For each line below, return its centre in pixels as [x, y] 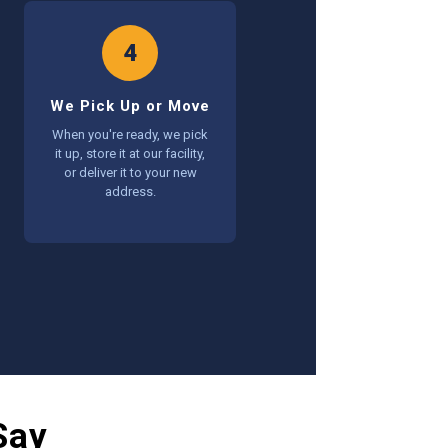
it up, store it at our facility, [130, 153]
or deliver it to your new [130, 172]
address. [130, 191]
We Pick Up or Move [130, 106]
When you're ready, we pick [130, 134]
